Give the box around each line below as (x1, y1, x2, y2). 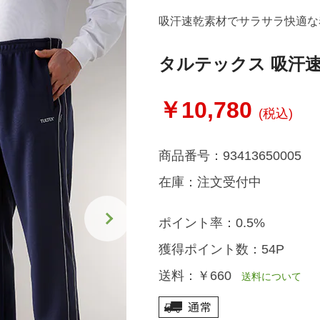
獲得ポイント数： (158, 242, 261, 256)
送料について (231, 271, 301, 282)
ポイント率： (158, 216, 236, 230)
